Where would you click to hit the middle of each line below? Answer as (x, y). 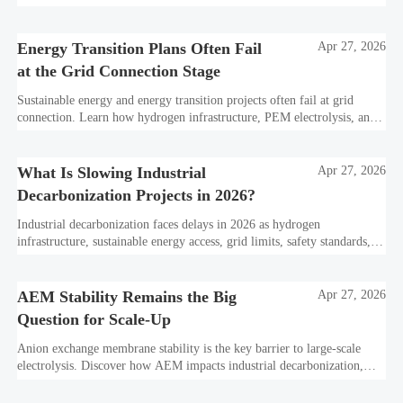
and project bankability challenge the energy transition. (157, 259)
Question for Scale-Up (94, 320)
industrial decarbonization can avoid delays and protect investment (186, 135)
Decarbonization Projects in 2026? (137, 196)
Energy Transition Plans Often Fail (140, 49)
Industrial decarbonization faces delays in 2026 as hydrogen (169, 225)
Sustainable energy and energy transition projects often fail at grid (186, 101)
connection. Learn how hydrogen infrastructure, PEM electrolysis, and (197, 118)
